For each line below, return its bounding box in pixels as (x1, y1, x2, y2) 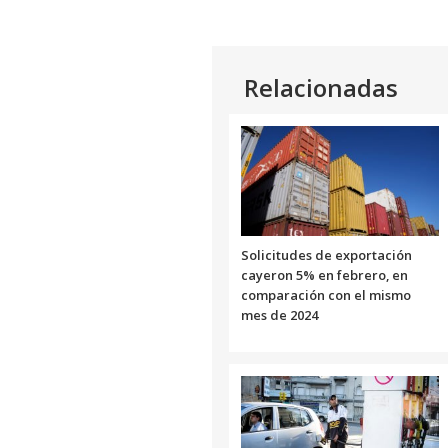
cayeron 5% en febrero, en (241, 265, 408, 284)
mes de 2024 (241, 305, 318, 324)
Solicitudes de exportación (241, 245, 412, 264)
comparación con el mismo (241, 285, 411, 304)
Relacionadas (244, 71, 398, 104)
